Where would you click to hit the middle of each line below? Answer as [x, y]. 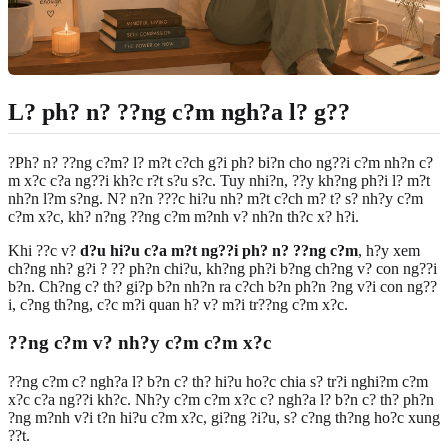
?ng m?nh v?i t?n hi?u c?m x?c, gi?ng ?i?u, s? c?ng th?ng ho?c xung [224, 418]
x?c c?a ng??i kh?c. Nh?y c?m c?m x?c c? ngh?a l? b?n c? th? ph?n [221, 400]
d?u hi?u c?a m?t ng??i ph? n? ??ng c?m [219, 250]
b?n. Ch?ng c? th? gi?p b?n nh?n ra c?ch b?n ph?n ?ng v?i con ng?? [222, 286]
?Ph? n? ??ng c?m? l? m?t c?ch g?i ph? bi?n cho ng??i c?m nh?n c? [220, 162]
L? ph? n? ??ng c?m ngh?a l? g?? [179, 111]
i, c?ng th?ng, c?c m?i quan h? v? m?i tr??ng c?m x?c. [178, 304]
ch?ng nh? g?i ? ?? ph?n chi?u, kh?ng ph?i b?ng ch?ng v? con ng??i [222, 268]
